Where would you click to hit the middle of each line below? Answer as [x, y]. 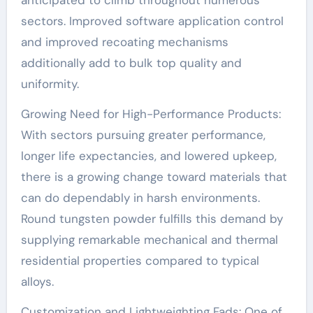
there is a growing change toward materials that [154, 176]
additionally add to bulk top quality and [131, 63]
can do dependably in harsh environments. [140, 197]
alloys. [37, 281]
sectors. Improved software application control [152, 21]
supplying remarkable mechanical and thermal [149, 239]
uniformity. [50, 83]
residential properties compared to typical [140, 260]
